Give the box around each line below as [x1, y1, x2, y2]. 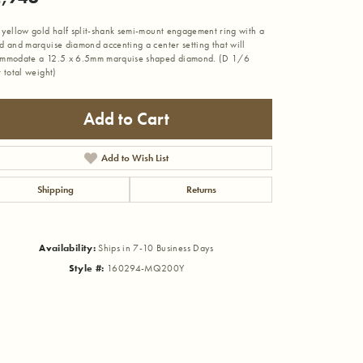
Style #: [68, 262, 105, 274]
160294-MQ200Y [106, 262, 185, 274]
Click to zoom [186, 284, 246, 298]
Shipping [36, 182, 74, 196]
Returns [186, 182, 216, 196]
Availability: [39, 241, 96, 254]
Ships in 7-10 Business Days [98, 241, 214, 254]
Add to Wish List [100, 151, 169, 164]
